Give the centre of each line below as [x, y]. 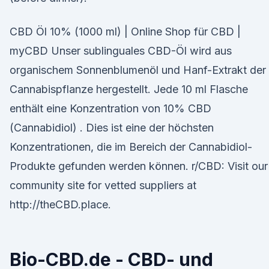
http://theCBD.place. [60, 204]
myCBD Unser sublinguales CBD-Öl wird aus [121, 51]
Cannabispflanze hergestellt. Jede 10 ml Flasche [129, 89]
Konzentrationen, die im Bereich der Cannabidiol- [131, 147]
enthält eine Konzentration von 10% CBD [110, 108]
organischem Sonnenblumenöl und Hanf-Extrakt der [138, 70]
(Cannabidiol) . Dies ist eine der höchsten [112, 128]
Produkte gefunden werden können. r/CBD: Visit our [139, 166]
